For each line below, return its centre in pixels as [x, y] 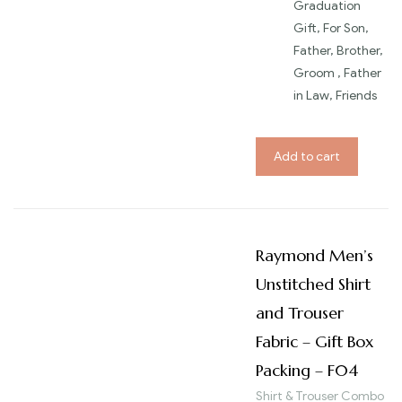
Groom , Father [337, 74]
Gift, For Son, [331, 29]
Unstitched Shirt [313, 284]
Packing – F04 [307, 370]
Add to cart [306, 156]
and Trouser [300, 312]
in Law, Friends [335, 96]
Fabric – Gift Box [315, 341]
